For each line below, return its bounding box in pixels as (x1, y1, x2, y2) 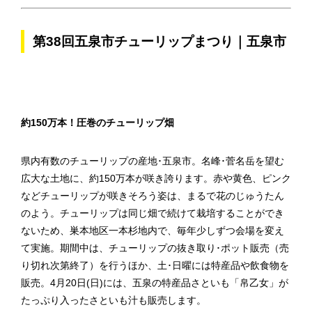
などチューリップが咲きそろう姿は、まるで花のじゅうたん (21, 190, 284, 201)
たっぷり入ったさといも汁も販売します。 (21, 295, 206, 306)
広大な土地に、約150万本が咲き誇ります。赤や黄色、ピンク (21, 173, 291, 184)
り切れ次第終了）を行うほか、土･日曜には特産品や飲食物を (21, 260, 289, 271)
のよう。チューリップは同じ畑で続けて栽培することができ (21, 208, 284, 219)
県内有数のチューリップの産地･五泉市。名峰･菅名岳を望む (21, 155, 284, 166)
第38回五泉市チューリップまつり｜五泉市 (33, 34, 286, 49)
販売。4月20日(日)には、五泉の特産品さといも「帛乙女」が (21, 277, 288, 288)
